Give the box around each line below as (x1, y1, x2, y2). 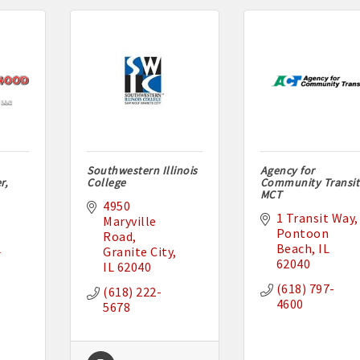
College (87, 175, 126, 190)
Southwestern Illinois (87, 163, 198, 178)
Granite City (103, 243, 174, 260)
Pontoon (276, 225, 329, 242)
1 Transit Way (276, 210, 355, 227)
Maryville (103, 213, 157, 230)
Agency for (260, 163, 315, 178)
